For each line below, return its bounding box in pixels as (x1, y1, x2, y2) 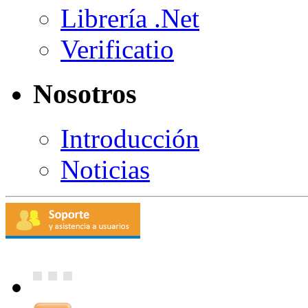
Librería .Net (60, 3, 199, 34)
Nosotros (33, 78, 137, 109)
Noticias (60, 154, 150, 184)
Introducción (60, 123, 199, 153)
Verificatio (60, 34, 174, 65)
